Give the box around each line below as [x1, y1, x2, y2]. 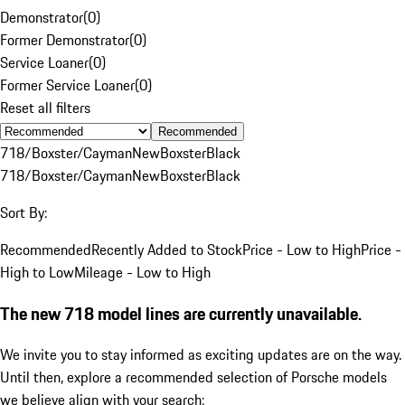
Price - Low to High [242, 238, 361, 260]
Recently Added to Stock [91, 238, 242, 260]
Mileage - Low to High [74, 260, 211, 283]
